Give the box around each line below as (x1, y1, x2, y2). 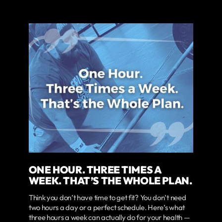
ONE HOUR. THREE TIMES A (28, 163, 161, 176)
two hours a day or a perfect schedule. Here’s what (28, 203, 185, 213)
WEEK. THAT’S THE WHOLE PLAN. (28, 173, 192, 187)
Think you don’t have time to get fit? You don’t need (28, 193, 186, 203)
